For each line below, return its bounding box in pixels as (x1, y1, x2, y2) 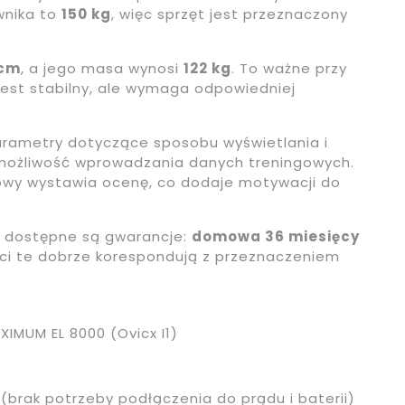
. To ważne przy (231, 59, 347, 79)
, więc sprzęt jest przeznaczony (111, 5, 348, 24)
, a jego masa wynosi (21, 59, 184, 79)
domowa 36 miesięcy (192, 227, 360, 247)
